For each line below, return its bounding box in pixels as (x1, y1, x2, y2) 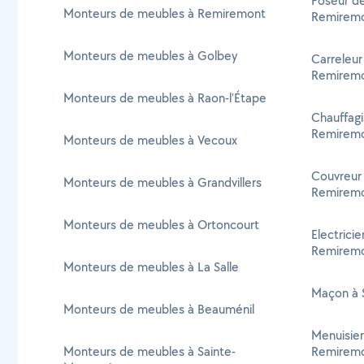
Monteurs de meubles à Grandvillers (63, 174, 262, 191)
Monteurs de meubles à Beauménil (63, 301, 254, 318)
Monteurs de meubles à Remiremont (63, 5, 266, 22)
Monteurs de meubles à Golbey (63, 47, 237, 64)
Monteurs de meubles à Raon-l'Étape (63, 89, 266, 106)
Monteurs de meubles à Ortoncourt (63, 216, 259, 233)
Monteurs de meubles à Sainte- (63, 343, 236, 360)
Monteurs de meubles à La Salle (63, 258, 239, 275)
